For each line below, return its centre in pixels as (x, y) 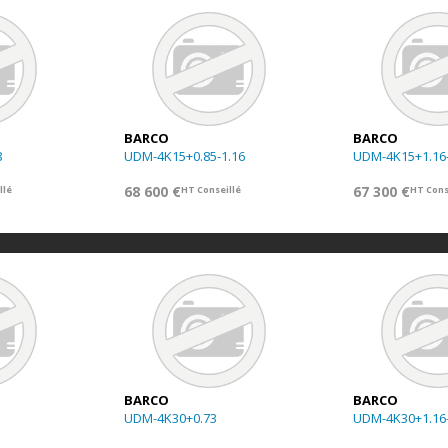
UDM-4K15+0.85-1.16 (184, 156)
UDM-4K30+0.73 (170, 418)
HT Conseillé (211, 189)
